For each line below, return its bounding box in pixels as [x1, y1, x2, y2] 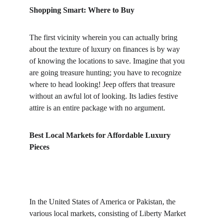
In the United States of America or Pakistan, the [29, 197, 177, 206]
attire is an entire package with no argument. [29, 104, 165, 112]
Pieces [29, 143, 49, 151]
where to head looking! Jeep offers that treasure [29, 80, 177, 88]
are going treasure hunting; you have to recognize [29, 68, 183, 77]
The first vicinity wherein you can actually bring [29, 33, 179, 42]
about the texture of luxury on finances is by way [29, 45, 182, 53]
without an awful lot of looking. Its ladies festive [29, 92, 180, 100]
